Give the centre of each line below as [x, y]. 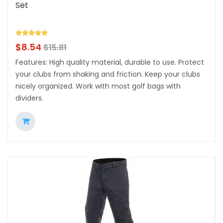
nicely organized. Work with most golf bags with [98, 86]
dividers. [29, 98]
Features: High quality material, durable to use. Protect [110, 62]
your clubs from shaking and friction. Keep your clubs [108, 74]
